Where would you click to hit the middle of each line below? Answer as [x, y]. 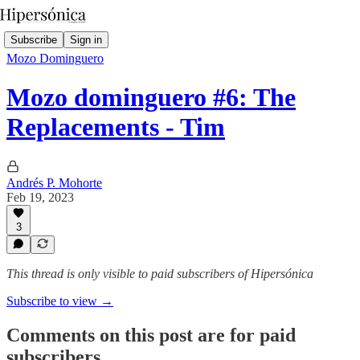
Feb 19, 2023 [40, 197]
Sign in [86, 39]
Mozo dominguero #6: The [151, 98]
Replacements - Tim [116, 127]
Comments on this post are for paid [151, 335]
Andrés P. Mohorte [54, 182]
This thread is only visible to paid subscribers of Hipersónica [160, 274]
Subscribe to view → [60, 301]
